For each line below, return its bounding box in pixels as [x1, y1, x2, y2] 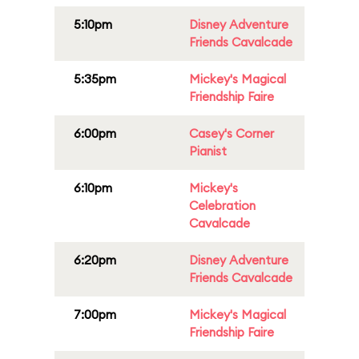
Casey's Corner [189, 126, 274, 141]
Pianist [189, 143, 227, 159]
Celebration [189, 198, 256, 213]
